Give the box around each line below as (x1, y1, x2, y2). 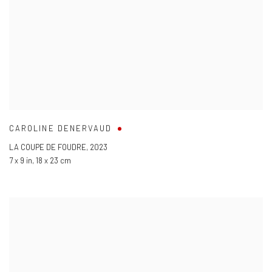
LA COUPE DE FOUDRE (9, 142, 86, 152)
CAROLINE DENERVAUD (9, 123, 112, 134)
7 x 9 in (9, 155, 32, 166)
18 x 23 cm (36, 155, 71, 166)
